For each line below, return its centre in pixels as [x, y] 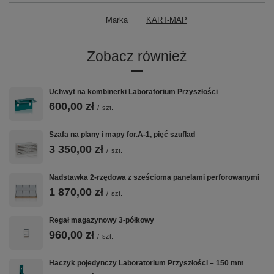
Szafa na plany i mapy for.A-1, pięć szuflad [122, 134]
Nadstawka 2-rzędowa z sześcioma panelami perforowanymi [154, 177]
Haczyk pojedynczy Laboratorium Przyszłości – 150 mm [146, 263]
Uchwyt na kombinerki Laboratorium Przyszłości [133, 91]
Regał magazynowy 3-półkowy [102, 220]
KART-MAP [167, 20]
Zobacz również [137, 56]
